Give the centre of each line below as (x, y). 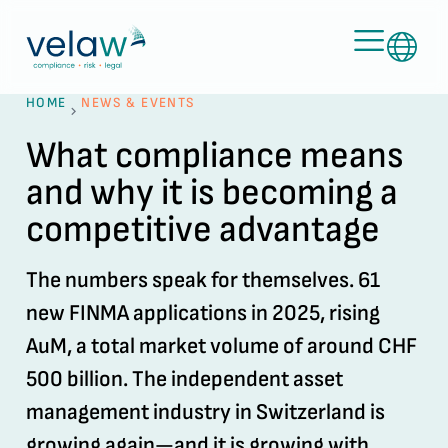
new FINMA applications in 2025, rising (202, 313)
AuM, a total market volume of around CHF (221, 346)
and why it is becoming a (211, 192)
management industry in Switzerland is (205, 412)
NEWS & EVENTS (138, 102)
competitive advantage (202, 229)
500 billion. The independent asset (184, 379)
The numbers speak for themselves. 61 (202, 280)
